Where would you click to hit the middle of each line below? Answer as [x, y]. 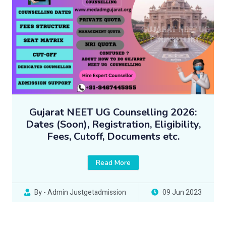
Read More [113, 163]
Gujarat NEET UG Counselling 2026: [113, 112]
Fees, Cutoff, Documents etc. [113, 137]
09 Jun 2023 [182, 193]
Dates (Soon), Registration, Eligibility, [113, 125]
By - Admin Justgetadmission [80, 193]
